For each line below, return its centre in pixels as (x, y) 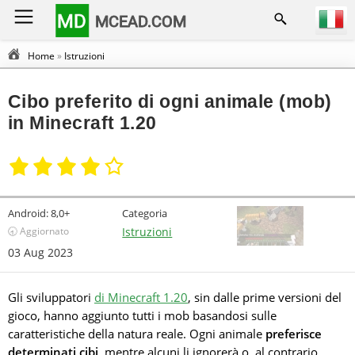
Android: (28, 213)
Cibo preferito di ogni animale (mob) (170, 101)
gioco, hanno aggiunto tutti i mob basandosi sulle (142, 315)
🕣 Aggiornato (38, 231)
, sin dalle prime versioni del (265, 297)
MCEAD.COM (141, 21)
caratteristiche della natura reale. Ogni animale (137, 334)
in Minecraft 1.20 (82, 123)
